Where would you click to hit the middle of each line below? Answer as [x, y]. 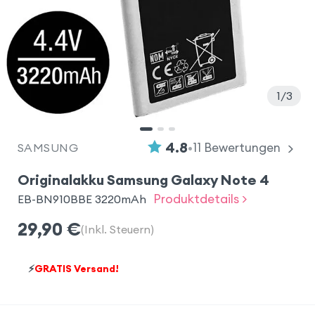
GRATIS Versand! [76, 269]
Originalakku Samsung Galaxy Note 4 [143, 180]
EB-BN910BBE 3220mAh [82, 199]
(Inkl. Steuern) [117, 229]
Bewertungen [241, 147]
